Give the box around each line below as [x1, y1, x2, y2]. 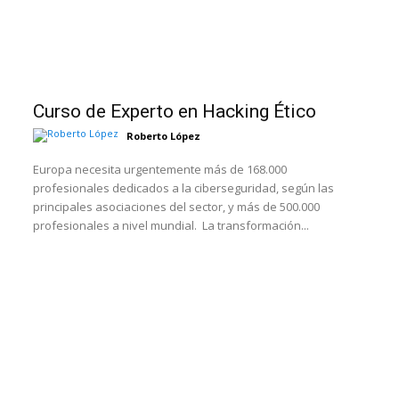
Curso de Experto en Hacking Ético [33, 100, 317, 122]
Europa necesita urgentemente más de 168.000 [33, 160, 288, 177]
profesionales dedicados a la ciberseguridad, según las [33, 179, 335, 196]
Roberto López [126, 128, 201, 142]
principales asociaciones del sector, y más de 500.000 [33, 198, 321, 215]
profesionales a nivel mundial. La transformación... [202, 216, 310, 233]
